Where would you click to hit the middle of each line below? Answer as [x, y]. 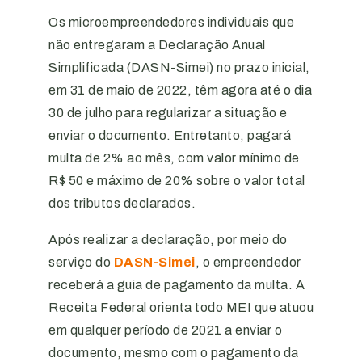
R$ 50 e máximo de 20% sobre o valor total [177, 181]
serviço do [81, 262]
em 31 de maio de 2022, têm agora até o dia [180, 90]
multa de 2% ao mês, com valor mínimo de [174, 158]
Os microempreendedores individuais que [171, 22]
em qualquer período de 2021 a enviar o [165, 330]
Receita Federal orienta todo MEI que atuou [181, 307]
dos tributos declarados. [122, 203]
